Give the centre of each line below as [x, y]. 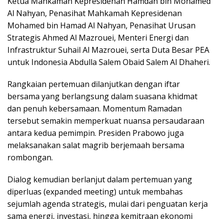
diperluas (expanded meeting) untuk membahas [95, 191]
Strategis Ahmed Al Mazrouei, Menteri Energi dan [98, 37]
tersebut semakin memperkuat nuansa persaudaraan [106, 120]
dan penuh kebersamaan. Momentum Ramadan [95, 108]
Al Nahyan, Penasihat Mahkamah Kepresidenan [95, 13]
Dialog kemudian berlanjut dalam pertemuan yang [100, 179]
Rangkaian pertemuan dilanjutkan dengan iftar [94, 84]
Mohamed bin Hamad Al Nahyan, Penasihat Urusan [101, 25]
